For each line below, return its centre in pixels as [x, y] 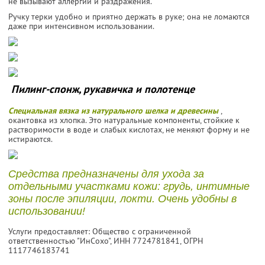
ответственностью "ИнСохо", [61, 240]
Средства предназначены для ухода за [106, 174]
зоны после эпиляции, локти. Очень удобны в [122, 198]
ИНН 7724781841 [147, 240]
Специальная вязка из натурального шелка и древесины [113, 110]
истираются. [30, 139]
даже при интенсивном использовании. [81, 26]
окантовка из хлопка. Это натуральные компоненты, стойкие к [124, 120]
